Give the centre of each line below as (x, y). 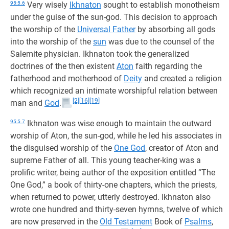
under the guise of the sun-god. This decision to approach (114, 17)
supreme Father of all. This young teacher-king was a (106, 160)
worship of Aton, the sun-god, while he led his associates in (116, 136)
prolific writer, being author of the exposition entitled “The (113, 173)
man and (27, 103)
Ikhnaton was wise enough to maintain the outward (118, 123)
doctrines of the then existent (63, 66)
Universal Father (106, 29)
